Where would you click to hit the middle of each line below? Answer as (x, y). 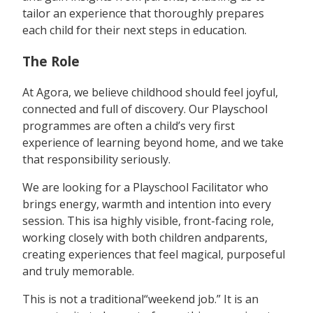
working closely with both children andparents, (145, 238)
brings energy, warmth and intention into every (147, 204)
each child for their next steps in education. (134, 30)
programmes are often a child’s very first (129, 126)
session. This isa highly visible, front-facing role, (148, 221)
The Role (51, 61)
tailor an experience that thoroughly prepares (143, 13)
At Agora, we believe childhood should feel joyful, (150, 93)
